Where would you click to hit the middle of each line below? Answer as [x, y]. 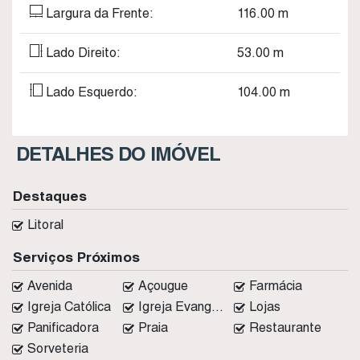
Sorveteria [58, 348]
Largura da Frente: [98, 13]
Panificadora [63, 327]
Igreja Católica [69, 307]
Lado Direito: [82, 53]
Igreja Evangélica [174, 307]
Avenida [50, 286]
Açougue [163, 286]
